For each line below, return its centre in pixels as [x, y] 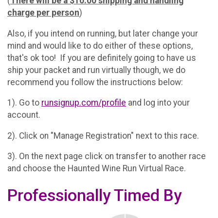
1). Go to [24, 103]
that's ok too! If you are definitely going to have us [102, 58]
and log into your [158, 103]
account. [24, 115]
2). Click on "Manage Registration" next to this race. [103, 136]
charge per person [43, 12]
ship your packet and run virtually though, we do [96, 70]
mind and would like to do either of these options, [100, 45]
